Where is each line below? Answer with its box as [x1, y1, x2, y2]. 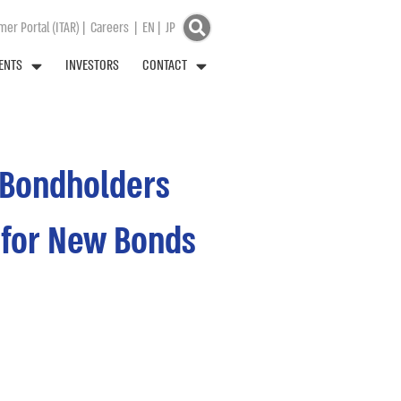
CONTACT [142, 55, 187, 75]
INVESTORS [65, 55, 119, 75]
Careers [90, 18, 129, 38]
